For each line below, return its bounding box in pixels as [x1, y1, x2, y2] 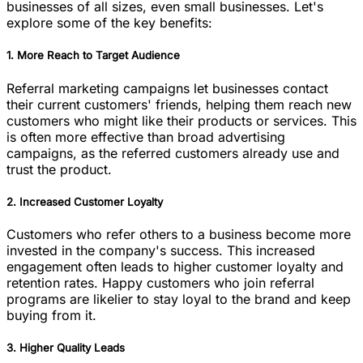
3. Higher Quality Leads [6, 341, 125, 355]
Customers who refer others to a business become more [6, 225, 351, 242]
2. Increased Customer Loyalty [6, 194, 163, 208]
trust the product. [6, 160, 112, 177]
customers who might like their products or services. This [6, 112, 357, 129]
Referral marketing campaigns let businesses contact [6, 79, 328, 96]
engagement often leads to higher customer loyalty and [6, 258, 344, 275]
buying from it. [6, 306, 96, 323]
